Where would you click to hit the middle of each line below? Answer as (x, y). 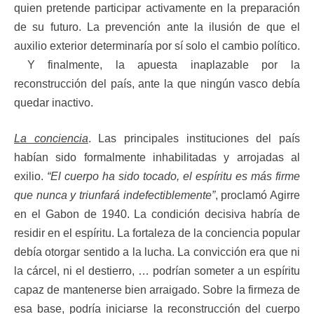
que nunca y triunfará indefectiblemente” (115, 195)
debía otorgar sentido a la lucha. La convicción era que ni (157, 252)
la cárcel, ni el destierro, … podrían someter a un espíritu (157, 271)
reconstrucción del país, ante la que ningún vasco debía (157, 83)
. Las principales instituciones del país (194, 138)
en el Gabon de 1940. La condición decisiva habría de (157, 214)
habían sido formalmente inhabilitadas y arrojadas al (157, 157)
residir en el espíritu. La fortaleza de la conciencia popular (157, 233)
